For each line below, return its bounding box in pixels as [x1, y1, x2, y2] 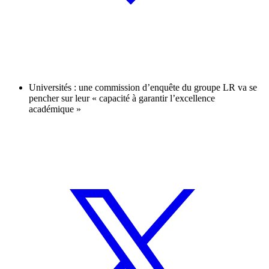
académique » [29, 104, 81, 115]
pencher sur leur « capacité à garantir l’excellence [29, 93, 215, 104]
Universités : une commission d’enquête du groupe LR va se [29, 82, 257, 93]
